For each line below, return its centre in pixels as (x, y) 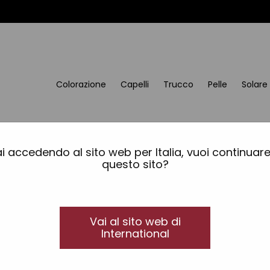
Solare (255, 84)
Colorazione (81, 84)
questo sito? (135, 164)
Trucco (178, 84)
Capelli (135, 84)
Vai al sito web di (135, 221)
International (135, 233)
